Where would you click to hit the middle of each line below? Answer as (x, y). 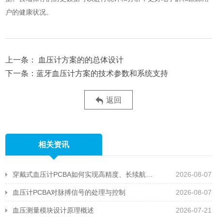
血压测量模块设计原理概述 (54, 210)
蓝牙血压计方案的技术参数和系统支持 (102, 73)
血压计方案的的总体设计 (81, 60)
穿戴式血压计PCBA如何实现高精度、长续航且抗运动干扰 (149, 174)
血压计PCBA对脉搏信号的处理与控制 (69, 192)
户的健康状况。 (29, 12)
